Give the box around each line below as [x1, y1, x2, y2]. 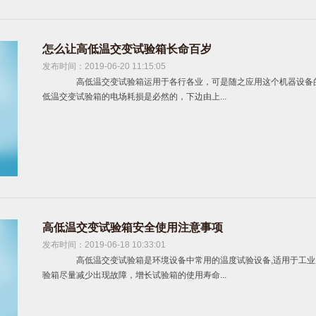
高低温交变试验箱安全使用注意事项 [42, 221, 223, 233]
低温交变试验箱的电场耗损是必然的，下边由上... [42, 92, 226, 102]
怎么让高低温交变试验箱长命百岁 [42, 43, 212, 55]
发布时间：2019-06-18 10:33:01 [42, 240, 166, 250]
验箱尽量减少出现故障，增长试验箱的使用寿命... [42, 270, 226, 280]
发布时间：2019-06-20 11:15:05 [42, 61, 166, 71]
